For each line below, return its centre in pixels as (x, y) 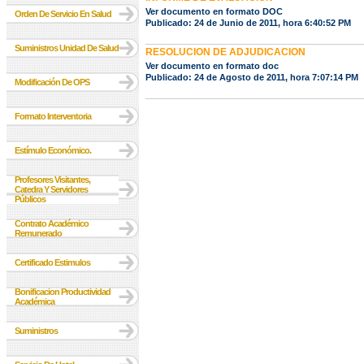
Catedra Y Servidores (51, 189)
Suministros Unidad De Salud (67, 48)
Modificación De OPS (52, 82)
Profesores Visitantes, (52, 180)
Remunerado (38, 233)
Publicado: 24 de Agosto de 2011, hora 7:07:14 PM (252, 77)
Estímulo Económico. (53, 150)
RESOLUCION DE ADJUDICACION (225, 52)
